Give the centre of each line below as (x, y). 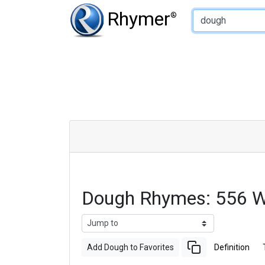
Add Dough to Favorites (130, 247)
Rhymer (139, 19)
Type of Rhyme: (193, 9)
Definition (232, 247)
